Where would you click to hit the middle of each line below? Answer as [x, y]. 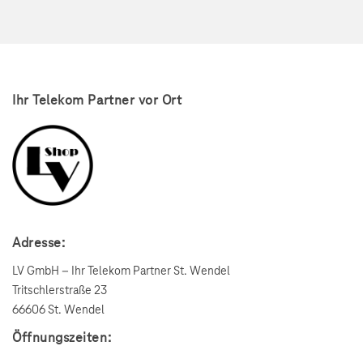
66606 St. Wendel [58, 310]
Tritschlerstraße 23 [60, 290]
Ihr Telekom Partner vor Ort [97, 100]
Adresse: [39, 243]
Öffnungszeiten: [62, 337]
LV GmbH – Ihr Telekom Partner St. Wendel [121, 271]
